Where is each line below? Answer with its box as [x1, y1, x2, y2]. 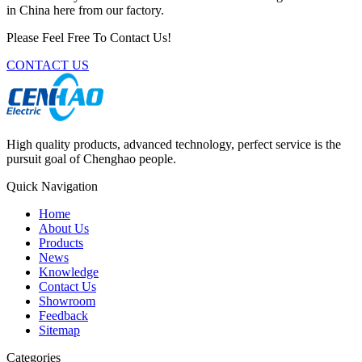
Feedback [39, 308, 88, 322]
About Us [39, 221, 89, 235]
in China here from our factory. [6, 2, 164, 17]
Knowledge [39, 264, 99, 279]
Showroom [39, 293, 95, 308]
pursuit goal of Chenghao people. [6, 151, 176, 166]
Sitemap [39, 322, 80, 337]
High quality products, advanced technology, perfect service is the [6, 137, 341, 151]
